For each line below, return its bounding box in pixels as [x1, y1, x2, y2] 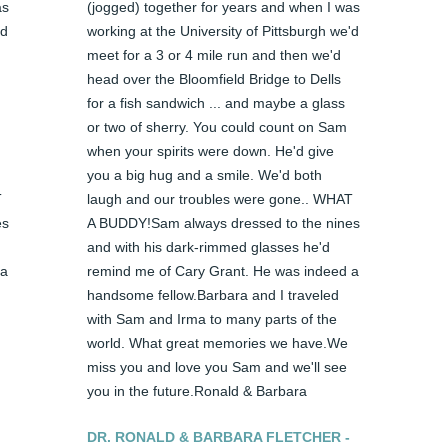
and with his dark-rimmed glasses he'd [87, 239, 331, 256]
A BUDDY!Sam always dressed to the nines [87, 215, 361, 232]
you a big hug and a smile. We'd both [87, 167, 323, 184]
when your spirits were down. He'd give [87, 143, 335, 160]
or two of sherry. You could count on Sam [87, 119, 348, 136]
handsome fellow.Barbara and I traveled [87, 287, 340, 304]
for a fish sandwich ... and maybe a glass [87, 95, 346, 112]
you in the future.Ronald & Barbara [87, 383, 308, 400]
